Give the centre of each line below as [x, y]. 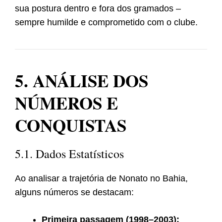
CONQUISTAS [71, 125]
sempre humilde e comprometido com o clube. [106, 23]
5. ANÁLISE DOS [82, 81]
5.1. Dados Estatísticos [69, 154]
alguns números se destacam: [74, 193]
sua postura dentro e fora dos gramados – [98, 9]
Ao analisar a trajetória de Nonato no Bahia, [101, 179]
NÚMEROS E [66, 103]
